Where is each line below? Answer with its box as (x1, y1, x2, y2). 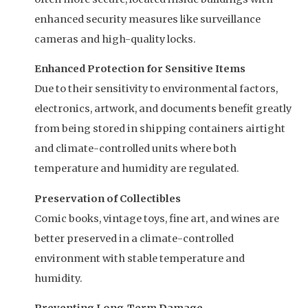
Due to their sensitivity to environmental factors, (34, 82, 278, 96)
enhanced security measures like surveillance (34, 12, 261, 25)
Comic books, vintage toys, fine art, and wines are (34, 212, 279, 225)
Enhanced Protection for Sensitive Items (34, 63, 245, 76)
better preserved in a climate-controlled (34, 232, 234, 245)
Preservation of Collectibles (34, 192, 181, 205)
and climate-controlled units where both (34, 142, 236, 155)
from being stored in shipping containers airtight (34, 122, 285, 135)
